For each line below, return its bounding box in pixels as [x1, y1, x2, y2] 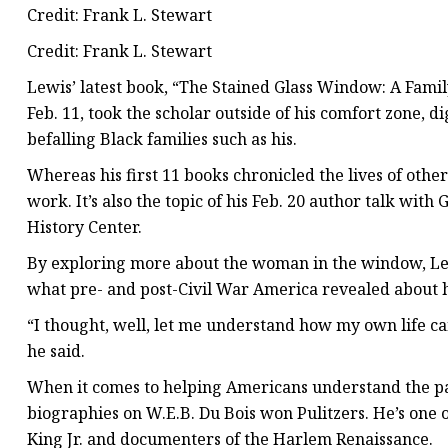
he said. [27, 340, 85, 363]
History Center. [27, 216, 142, 239]
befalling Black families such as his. [27, 128, 297, 151]
